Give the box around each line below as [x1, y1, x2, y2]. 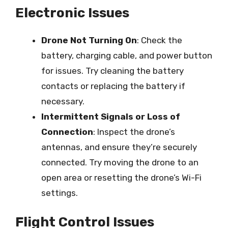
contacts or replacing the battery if [41, 80, 185, 91]
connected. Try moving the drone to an [41, 157, 198, 167]
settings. [41, 187, 78, 198]
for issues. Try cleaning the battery [41, 65, 184, 76]
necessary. [41, 96, 84, 106]
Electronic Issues [15, 5, 129, 21]
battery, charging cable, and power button [41, 50, 212, 61]
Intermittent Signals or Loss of [41, 111, 180, 122]
